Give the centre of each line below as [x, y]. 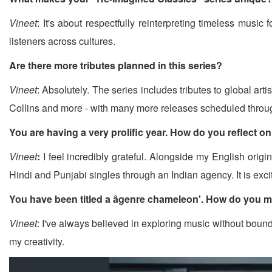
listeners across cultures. [62, 41]
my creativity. [37, 242]
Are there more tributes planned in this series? [116, 66]
